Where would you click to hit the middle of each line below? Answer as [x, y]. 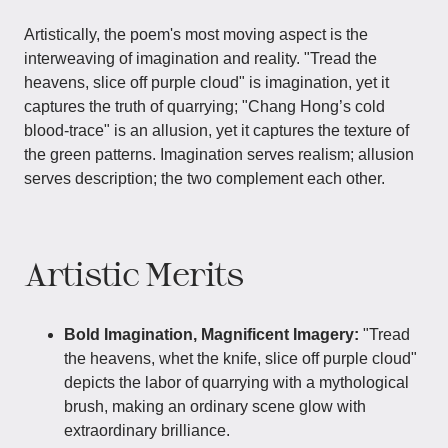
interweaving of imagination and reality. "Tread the [200, 58]
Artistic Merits [133, 273]
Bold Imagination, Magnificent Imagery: [211, 334]
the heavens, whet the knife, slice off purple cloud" [240, 358]
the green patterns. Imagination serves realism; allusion [219, 154]
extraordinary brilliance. [147, 430]
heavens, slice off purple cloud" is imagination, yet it [206, 82]
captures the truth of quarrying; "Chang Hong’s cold [204, 106]
